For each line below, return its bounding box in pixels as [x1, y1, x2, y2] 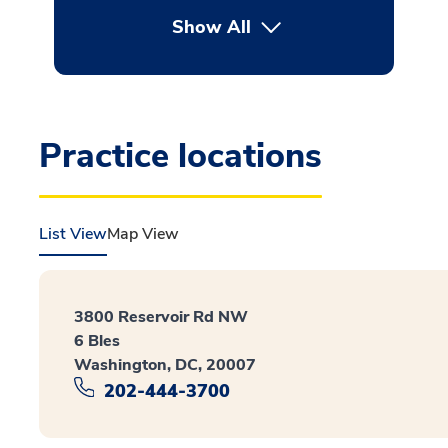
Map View [107, 223, 179, 245]
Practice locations [39, 133, 322, 179]
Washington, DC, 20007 [74, 354, 256, 376]
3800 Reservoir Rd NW [74, 306, 248, 328]
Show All [172, 15, 252, 39]
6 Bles [74, 330, 120, 352]
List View [39, 223, 107, 245]
